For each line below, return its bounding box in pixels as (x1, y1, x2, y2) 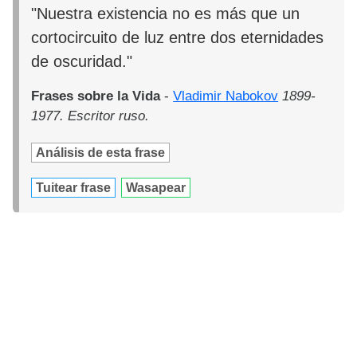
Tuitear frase (36, 180, 112, 194)
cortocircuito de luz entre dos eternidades (31, 28, 324, 46)
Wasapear (126, 180, 186, 194)
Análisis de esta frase (36, 145, 166, 159)
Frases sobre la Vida (31, 88, 161, 104)
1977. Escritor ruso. (31, 108, 150, 124)
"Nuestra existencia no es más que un (31, 4, 300, 22)
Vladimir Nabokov (173, 88, 279, 104)
